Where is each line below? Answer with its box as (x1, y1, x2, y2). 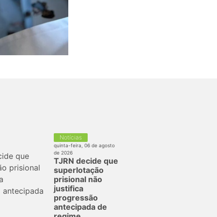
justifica (54, 183, 83, 193)
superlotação (54, 165, 104, 175)
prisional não (54, 174, 102, 184)
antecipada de (54, 201, 107, 212)
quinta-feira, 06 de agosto (54, 142, 115, 148)
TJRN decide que (54, 155, 118, 166)
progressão (54, 192, 98, 202)
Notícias (60, 133, 82, 141)
